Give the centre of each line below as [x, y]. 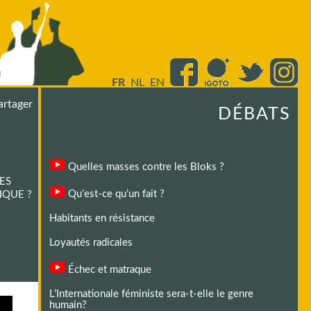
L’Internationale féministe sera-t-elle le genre [151, 294]
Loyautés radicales [91, 243]
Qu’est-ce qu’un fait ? [115, 194]
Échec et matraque [108, 270]
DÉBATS [254, 114]
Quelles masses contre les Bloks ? [144, 167]
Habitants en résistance [102, 218]
